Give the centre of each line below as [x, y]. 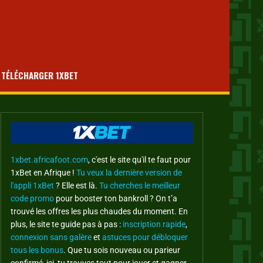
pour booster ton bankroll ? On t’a [116, 198]
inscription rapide [154, 224]
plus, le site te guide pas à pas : [67, 224]
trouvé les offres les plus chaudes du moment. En [99, 211]
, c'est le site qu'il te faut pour [139, 159]
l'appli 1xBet [32, 185]
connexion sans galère [51, 237]
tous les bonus [37, 250]
